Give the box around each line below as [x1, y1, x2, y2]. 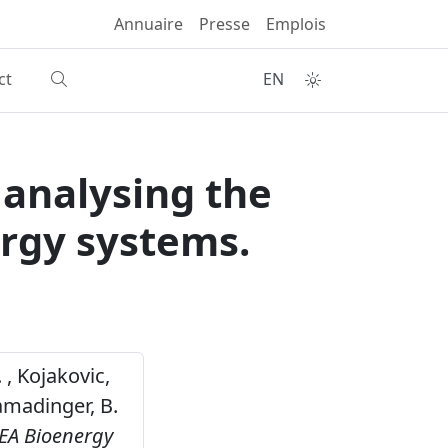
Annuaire [114, 13, 183, 35]
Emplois [266, 13, 326, 35]
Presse [199, 13, 250, 35]
